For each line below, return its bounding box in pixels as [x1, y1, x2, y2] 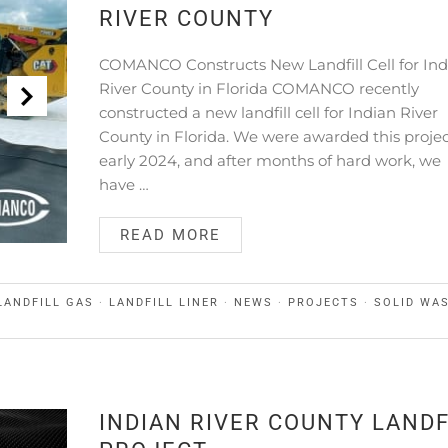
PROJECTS [288, 296, 359, 309]
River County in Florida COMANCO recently [99, 79, 420, 98]
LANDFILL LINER [109, 296, 219, 309]
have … [99, 175, 150, 194]
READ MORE [120, 226, 222, 244]
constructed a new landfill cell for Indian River [99, 103, 439, 122]
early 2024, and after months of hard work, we [99, 151, 442, 170]
